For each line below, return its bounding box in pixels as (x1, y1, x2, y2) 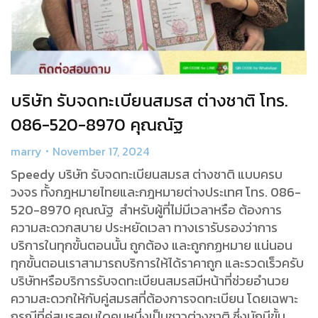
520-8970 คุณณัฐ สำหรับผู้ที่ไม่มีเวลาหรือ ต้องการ (11, 199, 282, 219)
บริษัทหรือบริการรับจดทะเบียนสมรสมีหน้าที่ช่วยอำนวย (11, 270, 289, 290)
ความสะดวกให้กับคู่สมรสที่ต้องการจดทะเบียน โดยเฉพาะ (11, 288, 298, 308)
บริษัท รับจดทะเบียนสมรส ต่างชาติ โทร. (11, 87, 288, 113)
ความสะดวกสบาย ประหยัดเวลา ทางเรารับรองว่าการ (11, 217, 278, 237)
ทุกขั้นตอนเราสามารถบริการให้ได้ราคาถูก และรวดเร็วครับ (11, 253, 304, 273)
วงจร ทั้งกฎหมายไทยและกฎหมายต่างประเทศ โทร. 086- (11, 182, 301, 202)
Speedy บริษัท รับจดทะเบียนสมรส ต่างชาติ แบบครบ (11, 164, 283, 184)
